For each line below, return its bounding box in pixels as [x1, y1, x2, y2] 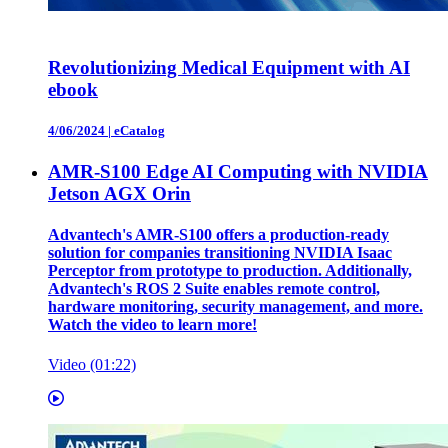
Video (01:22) [48, 355, 136, 373]
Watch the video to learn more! [48, 316, 257, 334]
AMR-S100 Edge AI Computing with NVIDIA [48, 161, 428, 182]
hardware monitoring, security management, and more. [48, 298, 423, 316]
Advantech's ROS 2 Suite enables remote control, [48, 280, 380, 298]
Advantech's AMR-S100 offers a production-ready [48, 226, 389, 244]
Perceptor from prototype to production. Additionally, [48, 262, 412, 280]
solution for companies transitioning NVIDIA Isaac [48, 244, 392, 262]
